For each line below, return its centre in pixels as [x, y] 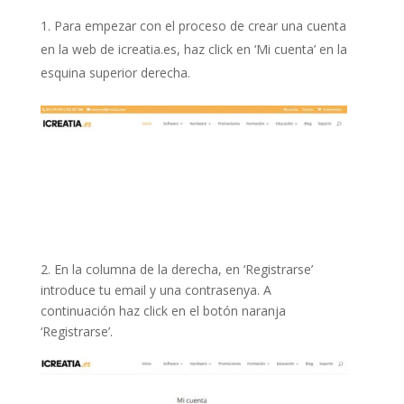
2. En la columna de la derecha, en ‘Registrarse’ [176, 269]
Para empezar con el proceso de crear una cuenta [200, 26]
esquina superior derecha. [117, 73]
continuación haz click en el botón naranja [165, 310]
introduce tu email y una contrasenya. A [156, 289]
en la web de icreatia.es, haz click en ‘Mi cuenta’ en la [193, 49]
